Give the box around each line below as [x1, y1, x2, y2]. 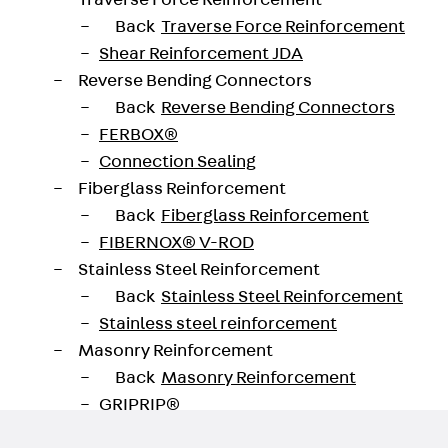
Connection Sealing [99, 153, 256, 171]
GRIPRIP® [99, 396, 180, 414]
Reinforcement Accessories [72, 423, 296, 441]
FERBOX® [99, 126, 178, 144]
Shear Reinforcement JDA [99, 45, 303, 63]
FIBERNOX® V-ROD [99, 234, 254, 252]
